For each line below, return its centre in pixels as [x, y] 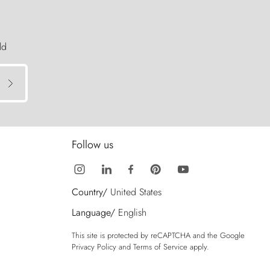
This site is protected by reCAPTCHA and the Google [158, 236]
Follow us [93, 145]
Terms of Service [160, 247]
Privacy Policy [94, 247]
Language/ [93, 213]
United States [136, 192]
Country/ [89, 192]
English [132, 213]
